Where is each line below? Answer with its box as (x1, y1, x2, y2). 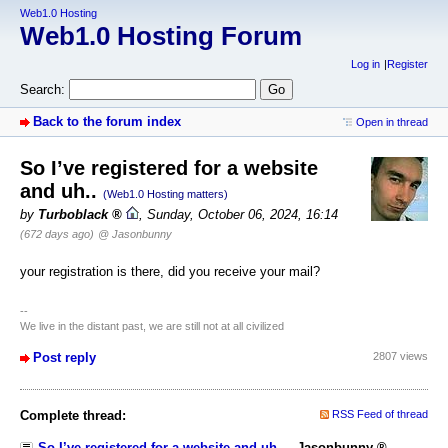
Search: (20, 81, 65, 97)
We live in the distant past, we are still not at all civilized (20, 320, 284, 333)
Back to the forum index (33, 113, 181, 129)
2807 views (373, 350, 428, 363)
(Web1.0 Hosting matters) (103, 188, 228, 201)
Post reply (33, 350, 96, 366)
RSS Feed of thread (332, 407, 428, 420)
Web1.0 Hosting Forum (20, 22, 302, 51)
